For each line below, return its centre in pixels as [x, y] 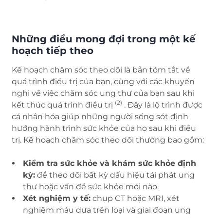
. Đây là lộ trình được [162, 105]
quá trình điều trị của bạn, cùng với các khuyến [103, 82]
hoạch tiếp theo [53, 51]
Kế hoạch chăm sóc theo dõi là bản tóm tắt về [101, 70]
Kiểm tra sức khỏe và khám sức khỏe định [109, 163]
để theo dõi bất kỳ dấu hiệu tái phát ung [115, 175]
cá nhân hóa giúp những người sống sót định [100, 117]
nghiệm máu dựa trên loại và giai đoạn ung [107, 210]
